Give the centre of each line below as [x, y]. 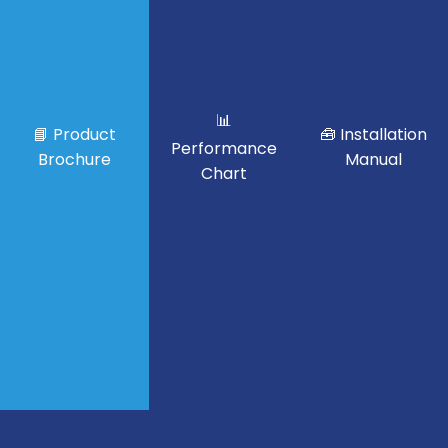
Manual [373, 160]
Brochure [75, 160]
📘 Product [75, 135]
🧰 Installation [373, 135]
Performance [223, 149]
